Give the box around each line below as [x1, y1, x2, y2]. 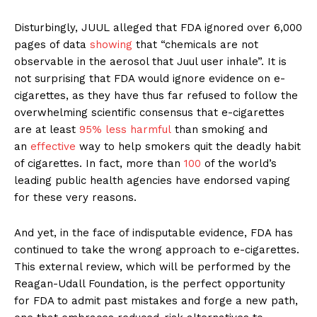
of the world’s [201, 157, 277, 171]
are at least [14, 123, 79, 137]
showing [90, 38, 132, 52]
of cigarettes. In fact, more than [14, 157, 184, 171]
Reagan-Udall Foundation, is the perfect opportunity [14, 277, 285, 291]
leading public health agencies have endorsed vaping [14, 174, 290, 188]
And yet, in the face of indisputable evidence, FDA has [14, 226, 293, 240]
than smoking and [171, 123, 267, 137]
